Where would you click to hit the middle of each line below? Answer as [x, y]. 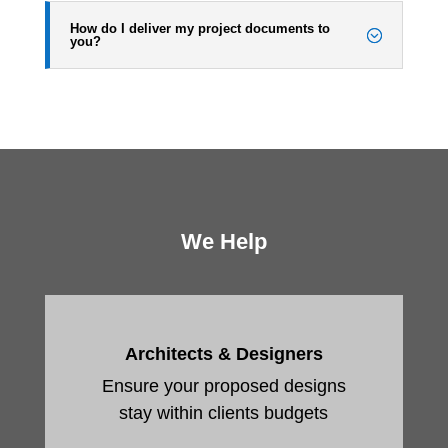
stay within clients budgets [224, 413]
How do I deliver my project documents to [199, 28]
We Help [223, 241]
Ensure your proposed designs [223, 386]
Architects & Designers [223, 354]
